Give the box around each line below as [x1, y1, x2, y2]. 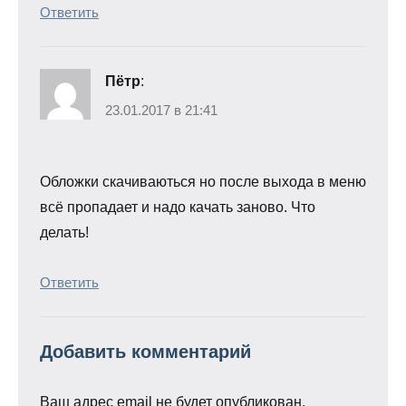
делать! [40, 224, 89, 240]
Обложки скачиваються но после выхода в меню [40, 173, 366, 189]
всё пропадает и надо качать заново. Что [40, 198, 315, 215]
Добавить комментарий [40, 341, 251, 362]
